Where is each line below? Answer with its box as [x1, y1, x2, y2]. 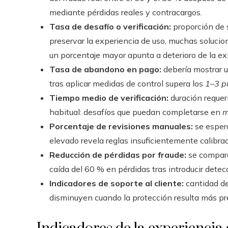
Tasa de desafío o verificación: [49, 21, 171, 32]
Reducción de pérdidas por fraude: [49, 150, 186, 160]
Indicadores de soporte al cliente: [49, 178, 184, 188]
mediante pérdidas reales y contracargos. [49, 7, 202, 17]
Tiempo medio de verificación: [49, 93, 168, 103]
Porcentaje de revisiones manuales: [49, 121, 193, 131]
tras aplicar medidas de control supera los [49, 78, 205, 89]
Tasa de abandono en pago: [49, 64, 161, 74]
